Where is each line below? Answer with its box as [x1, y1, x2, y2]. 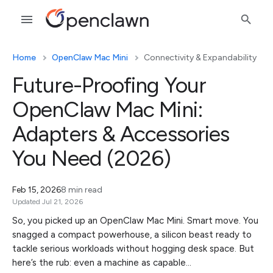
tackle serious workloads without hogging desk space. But [12, 243, 254, 254]
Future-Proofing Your [12, 72, 207, 98]
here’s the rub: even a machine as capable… [12, 257, 191, 268]
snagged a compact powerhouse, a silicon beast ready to [12, 229, 252, 240]
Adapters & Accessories [12, 121, 230, 147]
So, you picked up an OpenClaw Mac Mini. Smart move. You [12, 215, 258, 226]
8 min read [61, 185, 102, 195]
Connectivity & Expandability [144, 52, 257, 63]
